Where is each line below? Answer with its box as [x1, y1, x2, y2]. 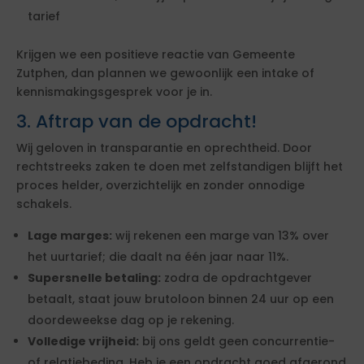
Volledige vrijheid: [28, 333, 139, 349]
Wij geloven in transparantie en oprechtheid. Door [16, 140, 312, 156]
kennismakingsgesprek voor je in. [16, 84, 212, 100]
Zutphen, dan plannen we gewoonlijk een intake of [16, 65, 314, 81]
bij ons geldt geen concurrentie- [139, 333, 335, 349]
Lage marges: [28, 227, 112, 244]
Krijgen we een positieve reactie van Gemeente [16, 46, 295, 63]
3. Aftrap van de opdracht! [16, 109, 257, 134]
